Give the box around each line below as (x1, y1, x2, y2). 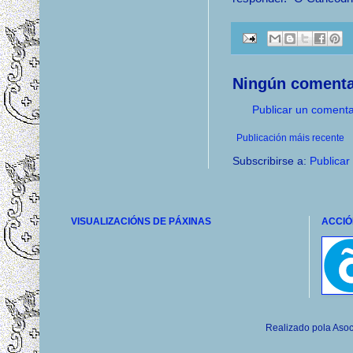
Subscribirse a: (232, 154, 310, 167)
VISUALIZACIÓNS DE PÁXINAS (71, 215, 211, 227)
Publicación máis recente (236, 132, 344, 143)
